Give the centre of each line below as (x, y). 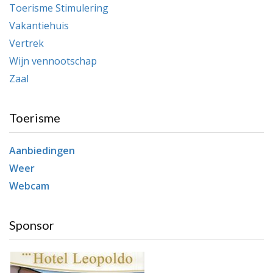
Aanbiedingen (42, 150)
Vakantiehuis (39, 25)
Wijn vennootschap (53, 61)
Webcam (29, 186)
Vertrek (27, 43)
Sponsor (32, 225)
